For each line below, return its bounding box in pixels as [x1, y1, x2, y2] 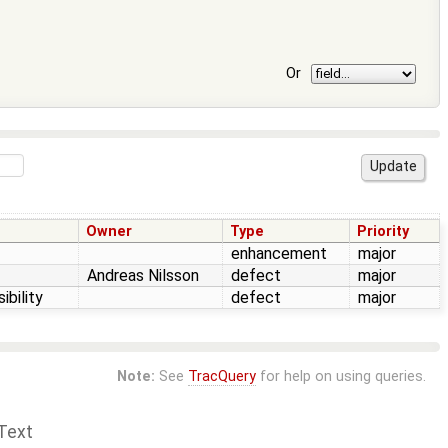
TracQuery [187, 367, 256, 385]
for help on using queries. [255, 367, 426, 385]
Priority [357, 222, 410, 240]
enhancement [231, 243, 327, 263]
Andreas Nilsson [87, 265, 199, 285]
